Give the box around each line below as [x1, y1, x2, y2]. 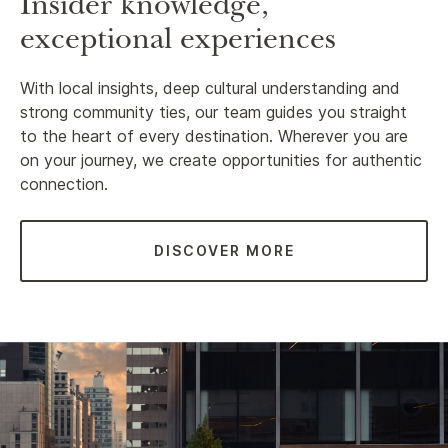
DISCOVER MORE [153, 241, 295, 259]
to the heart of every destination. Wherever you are [20, 125, 408, 146]
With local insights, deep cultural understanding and [20, 77, 400, 98]
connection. [20, 173, 108, 194]
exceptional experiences [20, 27, 336, 58]
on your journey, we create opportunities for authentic [20, 149, 422, 170]
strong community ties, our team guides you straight [20, 101, 407, 122]
